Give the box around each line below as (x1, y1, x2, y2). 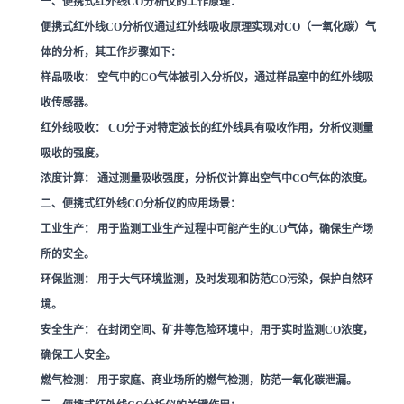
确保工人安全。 (41, 348, 116, 362)
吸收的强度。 (41, 146, 106, 160)
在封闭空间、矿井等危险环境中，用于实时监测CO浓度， (95, 323, 373, 336)
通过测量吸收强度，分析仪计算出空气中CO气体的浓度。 (95, 171, 373, 185)
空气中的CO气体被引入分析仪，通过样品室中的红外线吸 (95, 70, 373, 84)
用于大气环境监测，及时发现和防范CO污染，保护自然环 (95, 272, 373, 286)
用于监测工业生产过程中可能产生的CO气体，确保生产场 (95, 222, 373, 235)
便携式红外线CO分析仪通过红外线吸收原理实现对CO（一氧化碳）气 (41, 20, 376, 33)
